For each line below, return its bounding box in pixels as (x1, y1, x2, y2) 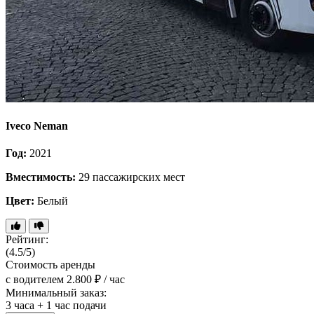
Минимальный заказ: (6, 287, 107, 299)
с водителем (6, 273, 64, 286)
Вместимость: (6, 171, 76, 184)
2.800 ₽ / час (67, 273, 125, 286)
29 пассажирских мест (76, 171, 185, 184)
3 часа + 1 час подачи (6, 299, 107, 312)
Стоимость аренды (6, 259, 95, 271)
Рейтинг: (6, 233, 48, 246)
